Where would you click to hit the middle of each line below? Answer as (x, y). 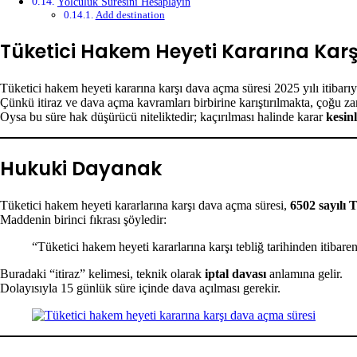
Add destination (130, 15)
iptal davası (235, 273)
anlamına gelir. (304, 273)
